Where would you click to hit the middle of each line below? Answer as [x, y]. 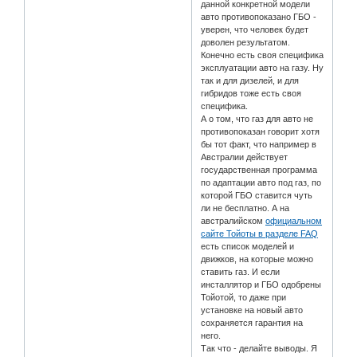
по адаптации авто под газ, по [261, 182]
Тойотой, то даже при [244, 297]
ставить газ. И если [241, 271]
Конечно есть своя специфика [263, 55]
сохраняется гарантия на [252, 322]
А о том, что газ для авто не [257, 118]
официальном [294, 220]
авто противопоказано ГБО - [259, 16]
